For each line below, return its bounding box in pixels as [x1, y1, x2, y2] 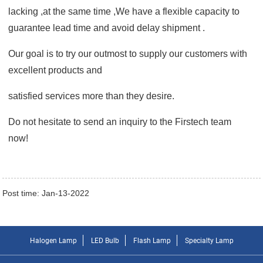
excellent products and [8, 65, 103, 75]
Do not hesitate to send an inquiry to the [8, 116, 176, 127]
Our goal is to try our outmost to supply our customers [8, 48, 231, 59]
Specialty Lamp [184, 236, 234, 245]
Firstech [175, 116, 209, 127]
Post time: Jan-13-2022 [2, 188, 90, 198]
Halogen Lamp [29, 236, 77, 245]
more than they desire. [82, 90, 175, 101]
